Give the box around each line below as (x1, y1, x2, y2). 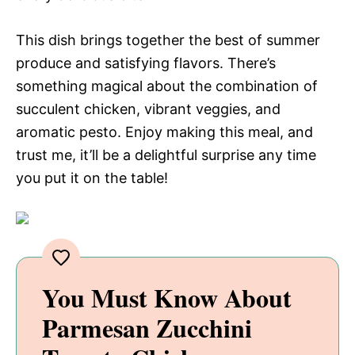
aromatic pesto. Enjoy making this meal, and (16, 124, 313, 141)
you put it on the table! (16, 170, 168, 187)
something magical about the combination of (16, 78, 318, 95)
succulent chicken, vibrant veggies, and (16, 101, 281, 118)
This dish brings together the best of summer (16, 32, 320, 49)
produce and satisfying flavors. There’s (16, 55, 276, 72)
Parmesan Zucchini (42, 309, 252, 347)
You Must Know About (42, 279, 292, 317)
